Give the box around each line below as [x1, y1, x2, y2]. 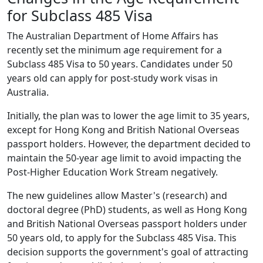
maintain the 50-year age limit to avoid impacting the [7, 151, 241, 164]
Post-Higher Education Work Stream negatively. [7, 166, 218, 178]
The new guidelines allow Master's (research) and [7, 189, 227, 202]
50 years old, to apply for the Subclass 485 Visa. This [7, 231, 237, 244]
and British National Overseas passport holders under [7, 217, 247, 230]
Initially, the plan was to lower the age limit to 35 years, [7, 109, 249, 122]
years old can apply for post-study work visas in [7, 72, 218, 85]
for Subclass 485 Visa [7, 5, 153, 25]
